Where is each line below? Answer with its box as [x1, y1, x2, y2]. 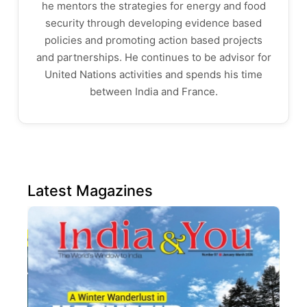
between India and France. [89, 85, 218, 98]
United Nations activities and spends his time [45, 68, 262, 81]
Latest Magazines [27, 182, 153, 199]
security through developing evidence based [45, 16, 262, 29]
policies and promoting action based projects [45, 34, 262, 47]
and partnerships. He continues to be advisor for [36, 51, 271, 64]
